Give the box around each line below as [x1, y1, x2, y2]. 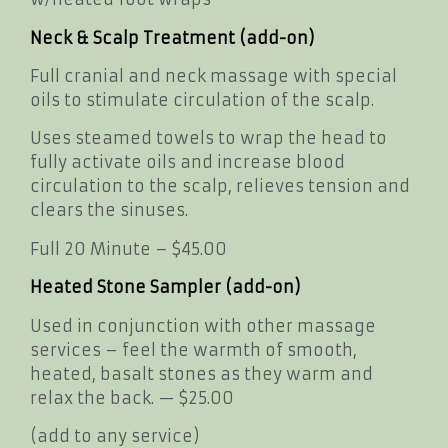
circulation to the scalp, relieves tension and [30, 176, 410, 197]
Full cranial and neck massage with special [30, 65, 397, 86]
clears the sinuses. [30, 200, 188, 221]
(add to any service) [30, 425, 200, 446]
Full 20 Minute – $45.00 [30, 238, 227, 259]
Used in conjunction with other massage [30, 315, 376, 336]
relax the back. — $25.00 [30, 387, 234, 408]
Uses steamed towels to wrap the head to [30, 128, 387, 149]
